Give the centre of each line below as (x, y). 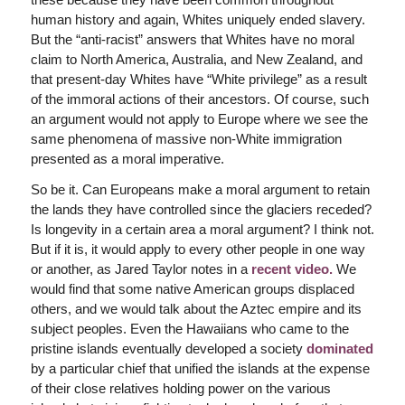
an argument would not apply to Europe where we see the (199, 118)
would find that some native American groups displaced (192, 289)
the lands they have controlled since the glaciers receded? (201, 210)
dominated (339, 349)
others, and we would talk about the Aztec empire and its (196, 309)
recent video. (292, 269)
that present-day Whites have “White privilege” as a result (198, 79)
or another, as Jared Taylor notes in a (141, 269)
